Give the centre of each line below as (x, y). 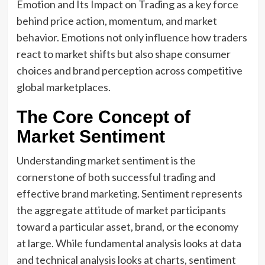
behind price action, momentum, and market (117, 21)
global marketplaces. (63, 87)
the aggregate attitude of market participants (121, 210)
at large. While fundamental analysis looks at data (129, 243)
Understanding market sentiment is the (106, 160)
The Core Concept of (103, 117)
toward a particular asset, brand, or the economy (127, 227)
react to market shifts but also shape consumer (123, 54)
